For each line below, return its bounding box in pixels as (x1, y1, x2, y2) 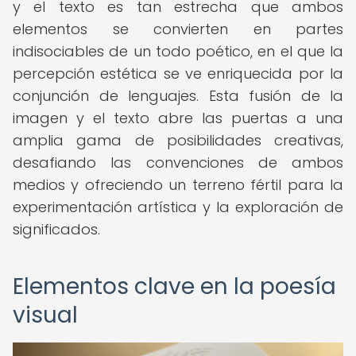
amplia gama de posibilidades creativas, (13, 130, 343, 150)
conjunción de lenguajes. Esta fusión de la (13, 86, 343, 106)
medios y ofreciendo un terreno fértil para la (13, 175, 343, 195)
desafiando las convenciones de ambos (13, 153, 343, 172)
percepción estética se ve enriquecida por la (13, 64, 343, 83)
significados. (13, 219, 100, 239)
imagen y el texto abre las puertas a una (13, 108, 343, 128)
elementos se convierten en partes (13, 19, 343, 39)
